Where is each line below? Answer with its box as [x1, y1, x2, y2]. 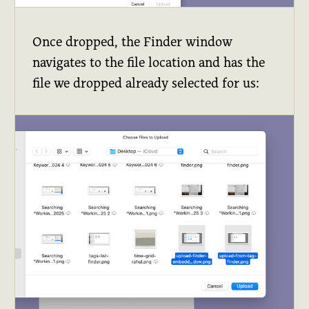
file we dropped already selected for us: [32, 75, 260, 90]
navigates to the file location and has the [32, 54, 266, 70]
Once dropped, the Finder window [32, 34, 233, 49]
